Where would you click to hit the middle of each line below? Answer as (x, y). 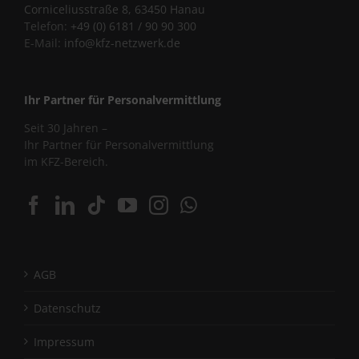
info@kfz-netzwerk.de (122, 43)
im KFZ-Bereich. (66, 161)
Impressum (64, 342)
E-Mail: (44, 43)
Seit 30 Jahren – (66, 128)
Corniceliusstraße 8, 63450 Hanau (115, 9)
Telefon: (47, 26)
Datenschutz (67, 308)
